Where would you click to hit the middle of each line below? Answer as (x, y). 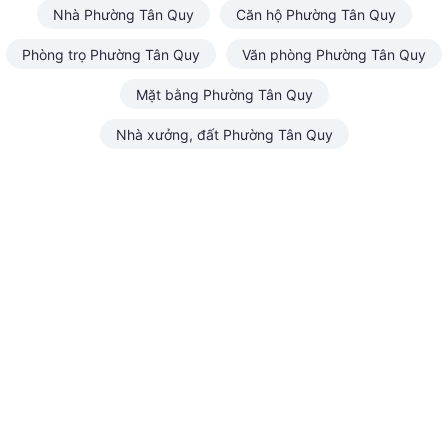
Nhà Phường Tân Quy (123, 14)
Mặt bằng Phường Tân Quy (224, 94)
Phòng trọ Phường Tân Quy (111, 54)
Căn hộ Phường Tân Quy (315, 14)
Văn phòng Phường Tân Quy (334, 54)
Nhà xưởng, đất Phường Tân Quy (224, 134)
